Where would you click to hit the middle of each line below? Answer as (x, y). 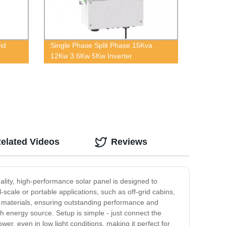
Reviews (129, 142)
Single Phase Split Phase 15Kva (101, 45)
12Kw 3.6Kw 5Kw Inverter (91, 56)
